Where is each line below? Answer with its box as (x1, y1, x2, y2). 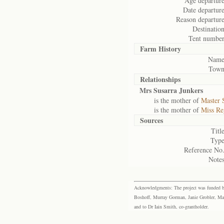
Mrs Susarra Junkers (139, 85, 203, 95)
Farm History (140, 43, 181, 54)
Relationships (140, 74, 180, 84)
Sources (140, 115, 163, 125)
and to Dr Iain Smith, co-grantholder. (134, 203, 209, 210)
